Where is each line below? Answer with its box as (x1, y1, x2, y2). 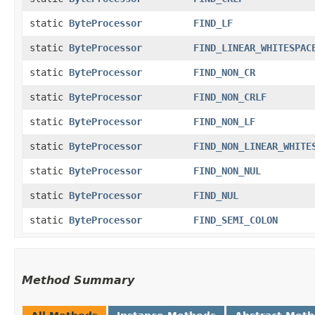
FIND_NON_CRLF (193, 91, 266, 103)
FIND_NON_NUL (193, 165, 261, 176)
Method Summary (22, 273, 134, 287)
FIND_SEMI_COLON (193, 214, 278, 226)
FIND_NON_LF (193, 115, 255, 127)
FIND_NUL (193, 189, 238, 201)
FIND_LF (193, 17, 233, 29)
